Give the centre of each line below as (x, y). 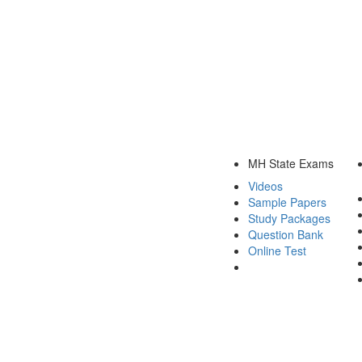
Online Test (277, 250)
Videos (265, 185)
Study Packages (289, 218)
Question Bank (286, 234)
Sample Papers (287, 202)
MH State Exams (291, 163)
